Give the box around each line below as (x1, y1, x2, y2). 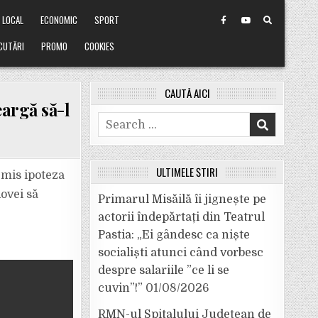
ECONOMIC (40, 13, 78, 27)
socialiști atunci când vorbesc (98, 246, 263, 259)
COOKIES (84, 39, 115, 53)
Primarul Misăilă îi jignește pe (98, 193, 266, 206)
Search (97, 114, 137, 126)
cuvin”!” (98, 282, 143, 295)
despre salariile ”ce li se (98, 264, 229, 277)
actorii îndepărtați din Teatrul (98, 211, 265, 224)
